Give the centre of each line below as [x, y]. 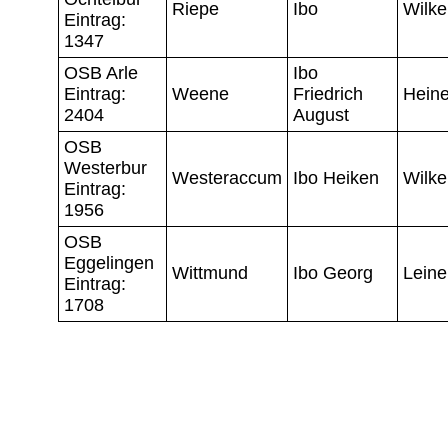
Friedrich [328, 93]
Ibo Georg [333, 272]
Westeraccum [227, 177]
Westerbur [105, 167]
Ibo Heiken [336, 177]
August [321, 114]
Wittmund [210, 272]
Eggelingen [109, 262]
